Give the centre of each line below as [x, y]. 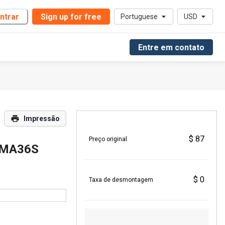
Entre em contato [171, 47]
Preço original [108, 139]
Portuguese [139, 16]
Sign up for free [71, 17]
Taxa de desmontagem [121, 180]
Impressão [42, 119]
